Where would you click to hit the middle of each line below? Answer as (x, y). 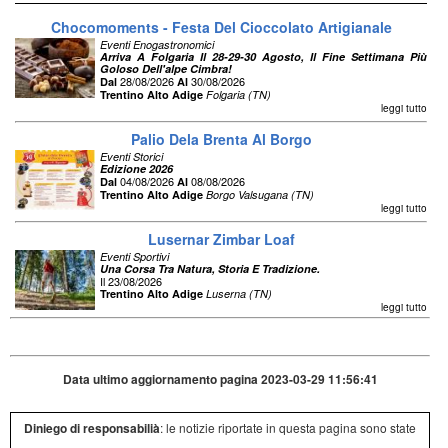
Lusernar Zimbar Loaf (221, 239)
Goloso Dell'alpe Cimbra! (166, 69)
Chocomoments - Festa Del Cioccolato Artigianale (221, 27)
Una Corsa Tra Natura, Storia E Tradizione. (210, 269)
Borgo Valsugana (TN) (260, 195)
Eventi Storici (131, 157)
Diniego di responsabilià (92, 428)
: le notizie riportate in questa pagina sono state (288, 428)
